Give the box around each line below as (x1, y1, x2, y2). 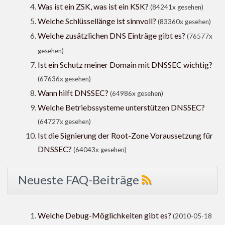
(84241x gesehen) (150, 3, 203, 12)
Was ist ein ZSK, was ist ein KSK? (38, 2, 149, 12)
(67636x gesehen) (38, 75, 91, 83)
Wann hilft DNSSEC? (38, 88, 108, 98)
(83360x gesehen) (158, 18, 211, 26)
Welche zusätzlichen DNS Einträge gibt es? (38, 31, 185, 41)
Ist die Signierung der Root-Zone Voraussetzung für (38, 131, 213, 141)
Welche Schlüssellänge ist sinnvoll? (38, 16, 156, 26)
